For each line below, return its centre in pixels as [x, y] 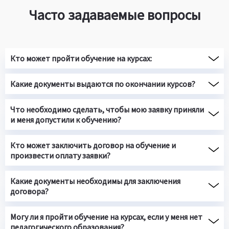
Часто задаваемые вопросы [114, 15]
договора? [29, 191]
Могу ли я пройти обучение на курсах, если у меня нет [106, 216]
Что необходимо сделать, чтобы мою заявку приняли [107, 109]
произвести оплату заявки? [60, 155]
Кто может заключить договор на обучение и [93, 145]
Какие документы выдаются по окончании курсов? [103, 84]
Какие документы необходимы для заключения [95, 181]
